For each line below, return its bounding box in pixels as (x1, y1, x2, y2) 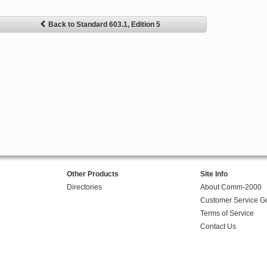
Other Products (66, 170, 119, 179)
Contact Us (200, 222, 236, 231)
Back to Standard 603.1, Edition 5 (48, 20, 160, 29)
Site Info (200, 170, 228, 179)
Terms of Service (200, 209, 254, 218)
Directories (66, 183, 102, 192)
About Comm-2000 (200, 183, 262, 192)
